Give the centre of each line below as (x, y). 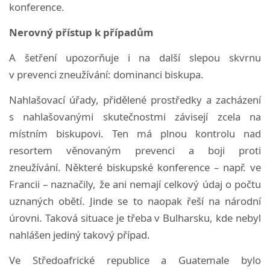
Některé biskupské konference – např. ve (163, 167)
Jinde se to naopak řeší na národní (175, 201)
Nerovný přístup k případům (81, 32)
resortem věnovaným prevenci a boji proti (135, 150)
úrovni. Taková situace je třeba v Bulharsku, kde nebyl (135, 218)
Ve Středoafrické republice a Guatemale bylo (135, 260)
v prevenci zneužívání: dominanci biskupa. (106, 74)
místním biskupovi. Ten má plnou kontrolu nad (135, 133)
